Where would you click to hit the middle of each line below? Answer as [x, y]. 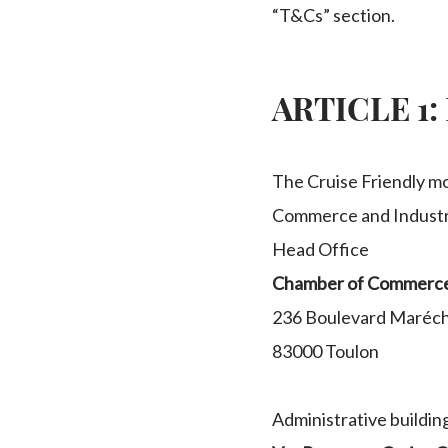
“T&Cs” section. [333, 15]
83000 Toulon [325, 351]
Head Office [320, 249]
